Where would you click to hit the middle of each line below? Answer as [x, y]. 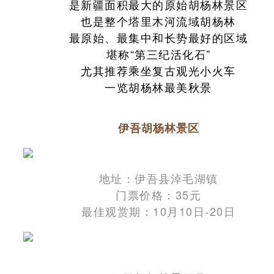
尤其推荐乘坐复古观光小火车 [158, 70]
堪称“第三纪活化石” [158, 54]
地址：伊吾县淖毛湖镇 [158, 178]
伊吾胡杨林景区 [158, 128]
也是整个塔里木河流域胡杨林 [158, 20]
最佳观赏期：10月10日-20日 [158, 211]
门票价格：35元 [158, 194]
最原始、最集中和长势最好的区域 [158, 37]
